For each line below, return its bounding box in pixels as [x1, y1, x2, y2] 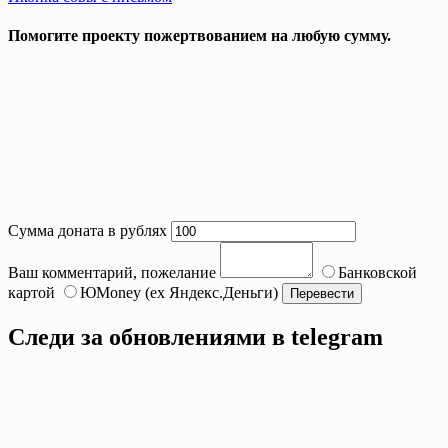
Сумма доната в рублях [8, 221, 167, 239]
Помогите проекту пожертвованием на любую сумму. [8, 27, 391, 45]
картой [8, 283, 55, 301]
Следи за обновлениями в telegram [8, 323, 383, 350]
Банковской [338, 263, 417, 281]
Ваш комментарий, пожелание [8, 263, 216, 281]
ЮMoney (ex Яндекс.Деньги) [80, 283, 278, 301]
